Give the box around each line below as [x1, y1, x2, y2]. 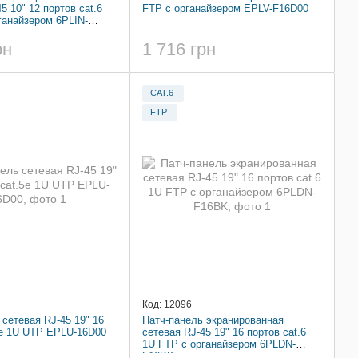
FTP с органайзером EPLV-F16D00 [142, 2, 308, 15]
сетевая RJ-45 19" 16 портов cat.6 [142, 325, 306, 338]
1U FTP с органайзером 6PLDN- [142, 337, 296, 350]
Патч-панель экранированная [142, 313, 284, 326]
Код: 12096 [142, 298, 192, 310]
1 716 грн [142, 38, 216, 59]
